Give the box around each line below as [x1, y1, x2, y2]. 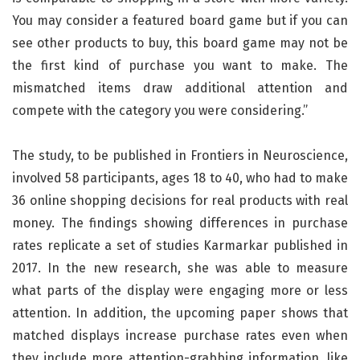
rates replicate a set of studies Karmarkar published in [12, 238, 348, 253]
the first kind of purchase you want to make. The [12, 58, 348, 73]
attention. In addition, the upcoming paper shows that [12, 305, 348, 321]
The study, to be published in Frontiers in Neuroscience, [12, 148, 348, 163]
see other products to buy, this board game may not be [12, 35, 348, 51]
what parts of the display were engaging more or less [12, 283, 348, 298]
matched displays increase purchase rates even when [12, 328, 348, 343]
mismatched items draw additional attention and [12, 80, 348, 96]
